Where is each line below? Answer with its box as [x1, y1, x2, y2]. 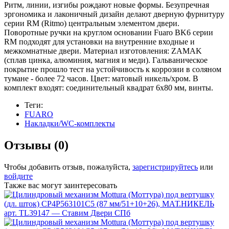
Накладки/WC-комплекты [25, 119, 115, 128]
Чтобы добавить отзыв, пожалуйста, [4, 163, 132, 172]
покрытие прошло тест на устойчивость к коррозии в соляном [4, 65, 221, 74]
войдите [4, 172, 33, 181]
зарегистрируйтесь [132, 163, 198, 172]
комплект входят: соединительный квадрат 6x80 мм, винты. [4, 83, 213, 93]
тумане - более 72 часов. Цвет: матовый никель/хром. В [4, 74, 198, 83]
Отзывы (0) [4, 139, 68, 152]
